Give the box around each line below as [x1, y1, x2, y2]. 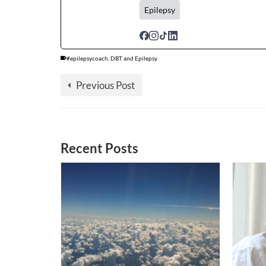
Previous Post [76, 79, 135, 92]
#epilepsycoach [66, 55, 108, 62]
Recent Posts [61, 140, 138, 157]
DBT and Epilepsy [110, 55, 157, 62]
